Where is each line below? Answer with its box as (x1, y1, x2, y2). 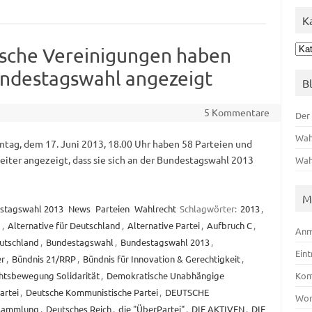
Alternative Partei (127, 219, 200, 232)
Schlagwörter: (179, 203, 239, 215)
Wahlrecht (134, 203, 176, 215)
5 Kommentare (203, 106, 270, 119)
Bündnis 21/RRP (11, 253, 76, 265)
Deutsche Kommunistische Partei (25, 286, 158, 299)
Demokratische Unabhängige (106, 270, 224, 282)
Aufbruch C (206, 219, 252, 232)
